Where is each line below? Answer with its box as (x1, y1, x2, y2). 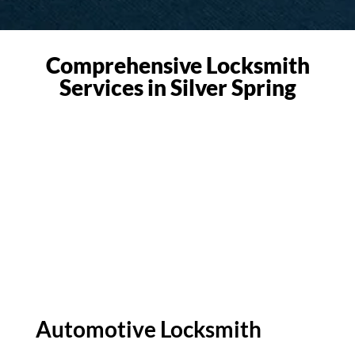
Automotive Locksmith (36, 315, 261, 343)
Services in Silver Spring (59, 74, 296, 101)
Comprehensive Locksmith (45, 52, 310, 79)
